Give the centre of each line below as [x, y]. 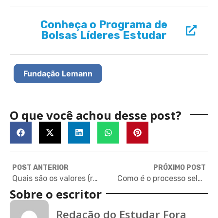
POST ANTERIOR [40, 167]
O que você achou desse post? [96, 115]
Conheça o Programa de [104, 24]
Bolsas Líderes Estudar [104, 35]
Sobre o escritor [56, 194]
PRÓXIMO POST [180, 167]
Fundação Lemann [58, 73]
